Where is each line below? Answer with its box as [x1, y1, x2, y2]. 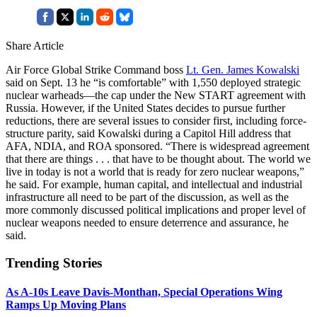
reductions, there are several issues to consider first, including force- [6, 114, 306, 127]
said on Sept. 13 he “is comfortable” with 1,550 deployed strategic [6, 76, 301, 88]
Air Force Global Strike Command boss [6, 63, 186, 76]
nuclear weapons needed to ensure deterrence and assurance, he [6, 216, 289, 229]
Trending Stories [6, 255, 102, 270]
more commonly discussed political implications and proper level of [6, 203, 306, 216]
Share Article [6, 39, 64, 52]
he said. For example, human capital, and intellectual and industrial [6, 178, 302, 190]
